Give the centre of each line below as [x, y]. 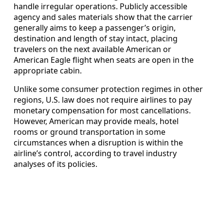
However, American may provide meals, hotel [96, 121]
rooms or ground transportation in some [90, 132]
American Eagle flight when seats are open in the [104, 60]
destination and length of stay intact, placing [96, 38]
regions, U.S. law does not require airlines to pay [103, 100]
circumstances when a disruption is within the [98, 142]
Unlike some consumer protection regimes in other [108, 89]
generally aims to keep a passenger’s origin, [95, 27]
